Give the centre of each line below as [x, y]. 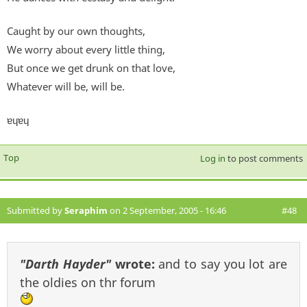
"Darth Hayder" [65, 264]
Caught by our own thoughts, [76, 31]
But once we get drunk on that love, [91, 68]
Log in [212, 159]
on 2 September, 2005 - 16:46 [167, 211]
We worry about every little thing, [86, 50]
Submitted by [36, 211]
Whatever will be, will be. [66, 87]
